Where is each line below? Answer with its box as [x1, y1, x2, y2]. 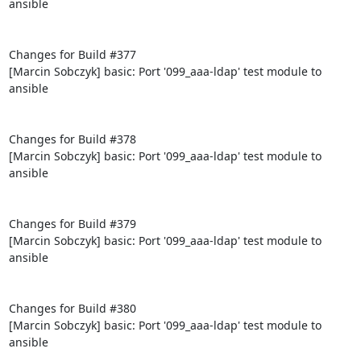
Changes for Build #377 [8, 46, 136, 62]
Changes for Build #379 [8, 215, 136, 231]
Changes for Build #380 [8, 300, 136, 316]
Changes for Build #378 [8, 131, 136, 147]
